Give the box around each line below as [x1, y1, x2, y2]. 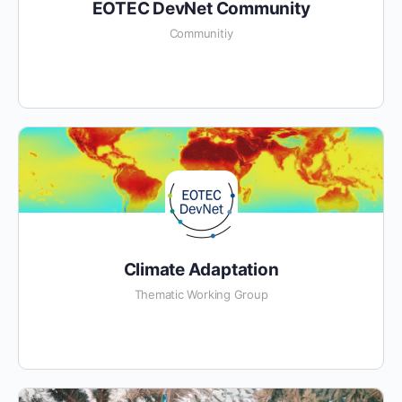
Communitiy [169, 26, 233, 40]
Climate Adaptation [123, 259, 279, 280]
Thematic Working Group [134, 287, 268, 301]
